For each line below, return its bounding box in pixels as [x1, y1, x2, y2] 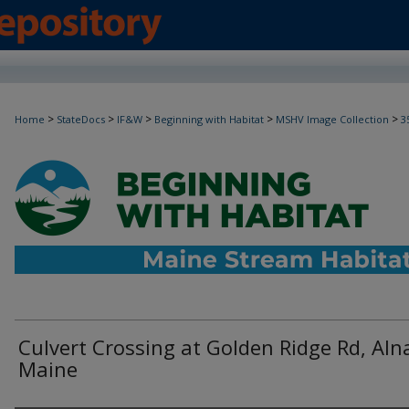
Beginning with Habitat [154, 112, 264, 126]
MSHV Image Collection [276, 112, 389, 126]
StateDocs [57, 112, 105, 126]
